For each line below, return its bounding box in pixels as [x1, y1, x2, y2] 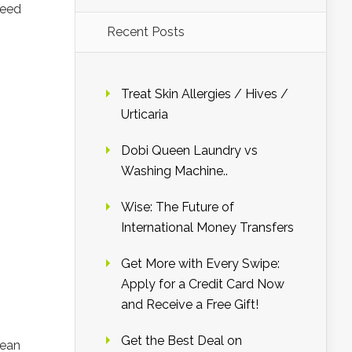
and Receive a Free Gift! [121, 297, 258, 312]
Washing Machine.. [121, 163, 228, 178]
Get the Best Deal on [121, 333, 242, 348]
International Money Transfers [121, 220, 294, 235]
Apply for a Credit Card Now [121, 277, 284, 291]
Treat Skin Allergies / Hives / [121, 86, 288, 101]
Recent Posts [107, 24, 185, 39]
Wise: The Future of [121, 200, 234, 214]
